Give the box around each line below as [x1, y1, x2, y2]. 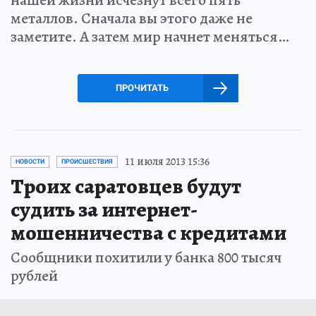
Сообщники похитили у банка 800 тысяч [11, 247, 281, 268]
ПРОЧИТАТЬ [115, 83, 169, 93]
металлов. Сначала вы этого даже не [11, 8, 253, 29]
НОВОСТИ [16, 158, 44, 165]
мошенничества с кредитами [11, 219, 286, 247]
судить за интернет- [11, 195, 197, 224]
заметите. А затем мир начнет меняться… [11, 26, 289, 47]
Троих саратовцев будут [11, 172, 241, 200]
